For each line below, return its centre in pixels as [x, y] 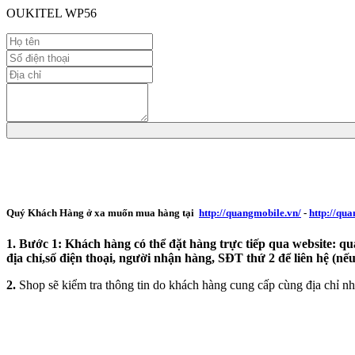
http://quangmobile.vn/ [250, 213]
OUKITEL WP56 [52, 13]
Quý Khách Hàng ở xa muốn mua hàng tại [103, 213]
